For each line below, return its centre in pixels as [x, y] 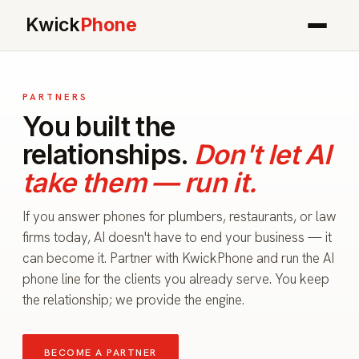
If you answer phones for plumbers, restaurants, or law [179, 216]
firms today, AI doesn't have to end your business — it [177, 237]
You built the [99, 127]
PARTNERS [55, 97]
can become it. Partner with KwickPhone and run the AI [178, 258]
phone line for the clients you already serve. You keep [176, 278]
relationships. [108, 155]
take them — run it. [140, 183]
